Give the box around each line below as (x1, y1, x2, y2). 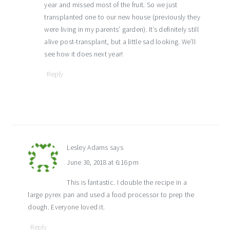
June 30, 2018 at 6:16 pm (67, 158, 139, 167)
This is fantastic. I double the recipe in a (67, 178, 187, 187)
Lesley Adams (67, 143, 108, 152)
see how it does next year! (44, 49, 123, 59)
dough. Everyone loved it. (28, 202, 105, 212)
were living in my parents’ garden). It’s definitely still (44, 25, 199, 34)
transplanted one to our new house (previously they (44, 12, 200, 22)
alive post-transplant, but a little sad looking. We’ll (44, 37, 196, 46)
